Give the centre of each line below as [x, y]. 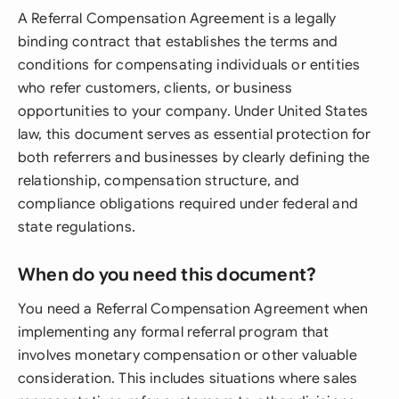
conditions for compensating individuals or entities [189, 65]
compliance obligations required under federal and [188, 204]
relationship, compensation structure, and [159, 181]
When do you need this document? [167, 275]
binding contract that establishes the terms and [178, 42]
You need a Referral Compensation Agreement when [193, 309]
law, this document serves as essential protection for [195, 134]
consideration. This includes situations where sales [188, 379]
